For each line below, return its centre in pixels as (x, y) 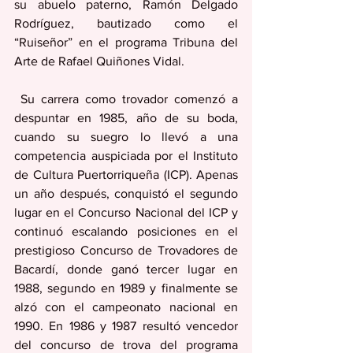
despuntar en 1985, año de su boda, (126, 117)
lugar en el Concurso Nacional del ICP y (126, 212)
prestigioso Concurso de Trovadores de (126, 250)
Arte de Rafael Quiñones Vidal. (101, 61)
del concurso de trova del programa (126, 344)
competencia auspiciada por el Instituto (126, 155)
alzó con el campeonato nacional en (126, 307)
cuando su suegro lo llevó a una (126, 136)
